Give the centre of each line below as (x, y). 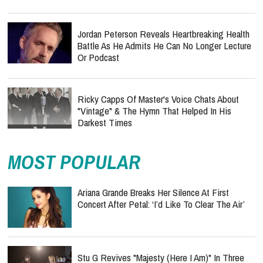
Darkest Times (105, 122)
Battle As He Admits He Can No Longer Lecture (164, 45)
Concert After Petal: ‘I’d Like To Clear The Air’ (161, 204)
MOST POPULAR (74, 162)
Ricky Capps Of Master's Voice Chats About (158, 99)
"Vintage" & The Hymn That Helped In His (154, 111)
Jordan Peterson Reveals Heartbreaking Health (163, 34)
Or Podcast (98, 57)
